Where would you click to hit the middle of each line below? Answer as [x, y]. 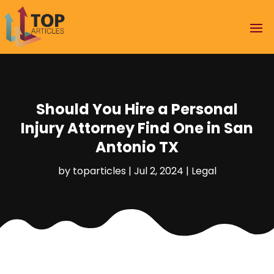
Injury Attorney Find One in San [137, 128]
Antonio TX [137, 147]
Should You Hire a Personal [137, 109]
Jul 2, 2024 [158, 171]
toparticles [99, 171]
